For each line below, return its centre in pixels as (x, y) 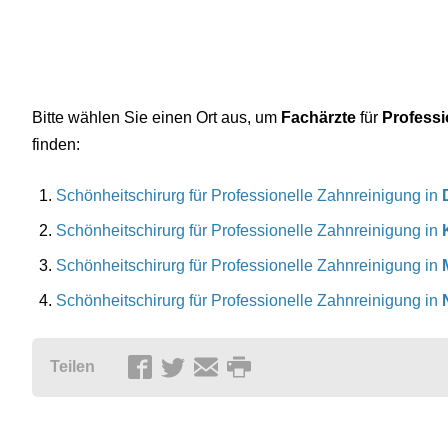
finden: (56, 145)
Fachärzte (318, 118)
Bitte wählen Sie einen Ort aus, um (156, 118)
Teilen (72, 367)
